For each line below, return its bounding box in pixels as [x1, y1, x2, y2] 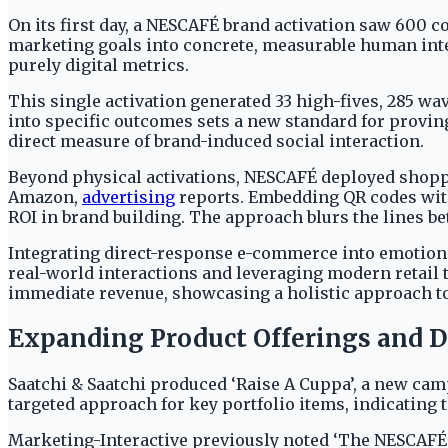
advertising [82, 187, 175, 208]
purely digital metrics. [8, 55, 189, 76]
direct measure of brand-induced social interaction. [8, 131, 424, 152]
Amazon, [8, 187, 82, 208]
